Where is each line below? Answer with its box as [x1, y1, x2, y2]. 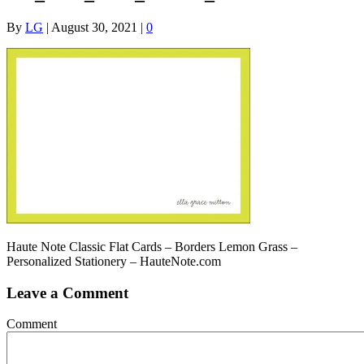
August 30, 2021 [51, 19, 137, 34]
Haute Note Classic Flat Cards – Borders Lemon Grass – [6, 239, 297, 253]
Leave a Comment [6, 284, 128, 301]
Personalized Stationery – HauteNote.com [6, 253, 221, 268]
